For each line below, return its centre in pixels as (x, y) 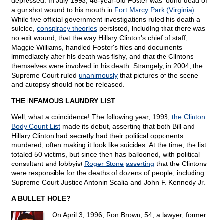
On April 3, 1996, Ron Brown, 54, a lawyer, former (129, 215)
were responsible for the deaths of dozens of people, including (108, 173)
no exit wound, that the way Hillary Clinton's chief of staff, (99, 38)
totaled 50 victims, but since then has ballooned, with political (106, 154)
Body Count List (36, 126)
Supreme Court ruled (45, 75)
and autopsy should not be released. (68, 85)
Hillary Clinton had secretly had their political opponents (97, 136)
